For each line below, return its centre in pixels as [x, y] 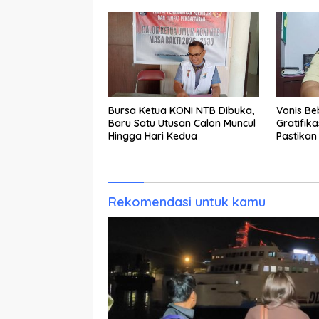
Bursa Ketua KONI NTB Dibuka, [181, 110]
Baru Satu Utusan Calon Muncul [182, 123]
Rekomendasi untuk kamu [187, 202]
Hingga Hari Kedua [153, 136]
